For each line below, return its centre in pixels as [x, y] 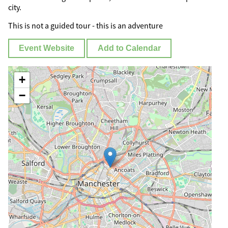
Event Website [47, 48]
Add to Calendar [129, 48]
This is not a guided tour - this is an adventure [85, 26]
